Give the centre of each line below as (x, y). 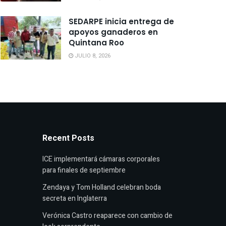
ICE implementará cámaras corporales (101, 159)
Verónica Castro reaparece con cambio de (107, 216)
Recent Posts (68, 138)
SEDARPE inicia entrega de (121, 21)
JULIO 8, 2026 (92, 56)
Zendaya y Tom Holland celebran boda (101, 187)
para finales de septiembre (84, 170)
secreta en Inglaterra (74, 199)
